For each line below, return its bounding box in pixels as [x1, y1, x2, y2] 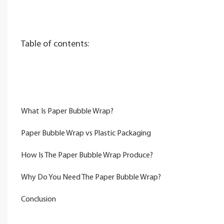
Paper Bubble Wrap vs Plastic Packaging [20, 129, 151, 137]
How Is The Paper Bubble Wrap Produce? [20, 151, 153, 159]
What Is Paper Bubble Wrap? [20, 107, 113, 115]
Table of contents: [20, 39, 89, 49]
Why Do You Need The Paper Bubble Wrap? [20, 173, 161, 181]
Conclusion [20, 195, 56, 203]
